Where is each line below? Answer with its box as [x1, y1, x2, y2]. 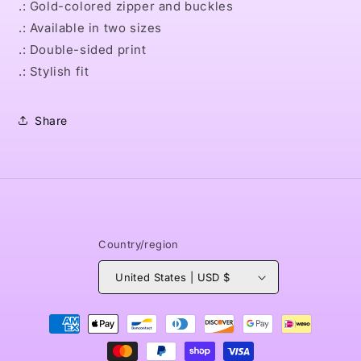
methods [27, 330, 81, 346]
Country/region [98, 238, 179, 251]
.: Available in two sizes [19, 20, 162, 35]
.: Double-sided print [19, 42, 147, 57]
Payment [27, 309, 81, 324]
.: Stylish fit [19, 64, 89, 79]
